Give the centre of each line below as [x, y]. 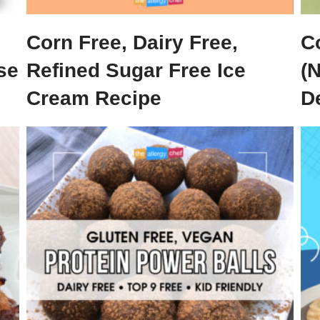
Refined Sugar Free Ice [136, 71]
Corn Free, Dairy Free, [132, 43]
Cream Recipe [94, 99]
